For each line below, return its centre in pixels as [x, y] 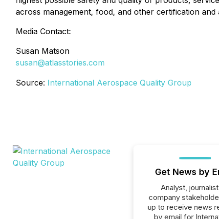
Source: [32, 83]
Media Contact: [43, 31]
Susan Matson [43, 51]
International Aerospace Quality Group [120, 83]
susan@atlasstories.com [60, 63]
